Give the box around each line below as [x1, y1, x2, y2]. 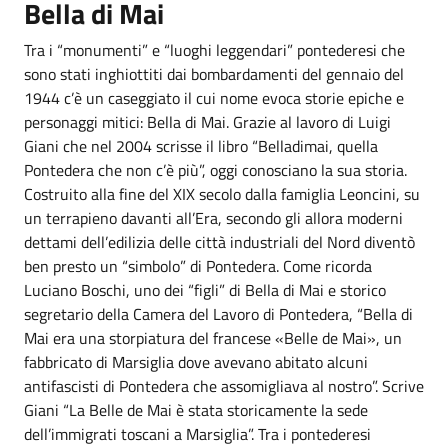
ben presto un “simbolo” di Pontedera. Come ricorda [24, 254, 372, 278]
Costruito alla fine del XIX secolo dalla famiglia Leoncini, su [24, 182, 420, 206]
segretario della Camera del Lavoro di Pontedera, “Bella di [24, 302, 413, 326]
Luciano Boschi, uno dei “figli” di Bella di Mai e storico [24, 278, 386, 302]
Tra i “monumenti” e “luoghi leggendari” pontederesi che [24, 38, 405, 62]
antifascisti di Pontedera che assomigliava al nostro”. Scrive [24, 374, 424, 398]
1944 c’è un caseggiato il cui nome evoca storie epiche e [24, 86, 404, 110]
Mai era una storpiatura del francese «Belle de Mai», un [24, 326, 402, 350]
